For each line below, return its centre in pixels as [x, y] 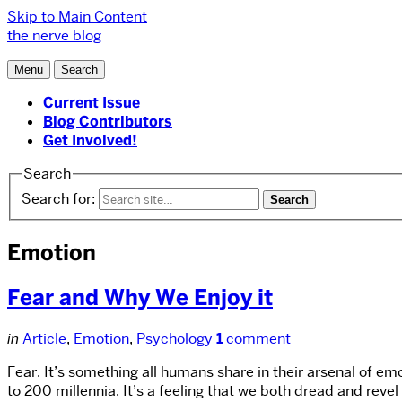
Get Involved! [90, 140]
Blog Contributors [108, 122]
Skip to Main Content [77, 17]
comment [257, 339]
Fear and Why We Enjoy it [140, 298]
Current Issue [92, 103]
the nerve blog [54, 35]
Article [44, 339]
